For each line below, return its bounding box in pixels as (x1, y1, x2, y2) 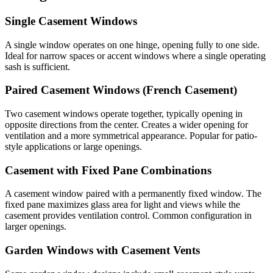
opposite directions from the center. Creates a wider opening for (5, 119, 248, 130)
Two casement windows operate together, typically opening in (5, 108, 243, 119)
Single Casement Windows (5, 14, 137, 27)
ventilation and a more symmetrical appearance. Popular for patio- (5, 130, 257, 141)
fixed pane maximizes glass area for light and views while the (5, 199, 240, 210)
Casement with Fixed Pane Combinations (5, 163, 211, 177)
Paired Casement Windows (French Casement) (5, 83, 237, 97)
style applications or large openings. (5, 141, 142, 152)
